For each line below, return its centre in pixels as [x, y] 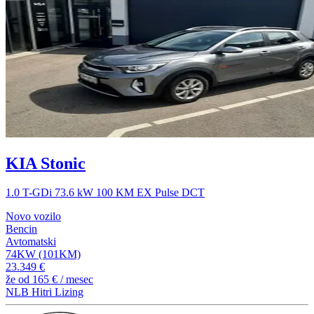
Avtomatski [31, 242]
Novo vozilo [33, 217]
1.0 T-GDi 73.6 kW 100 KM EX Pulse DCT [105, 193]
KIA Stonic [46, 163]
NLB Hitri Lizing [45, 292]
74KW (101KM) [43, 254]
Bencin [21, 229]
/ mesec [75, 280]
